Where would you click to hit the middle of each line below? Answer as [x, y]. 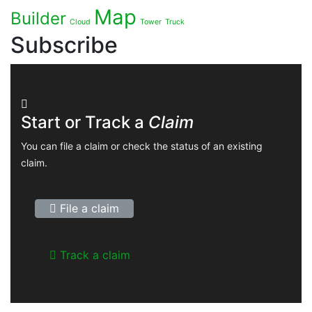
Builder [38, 18]
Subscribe [64, 45]
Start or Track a [85, 122]
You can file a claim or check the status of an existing [142, 146]
